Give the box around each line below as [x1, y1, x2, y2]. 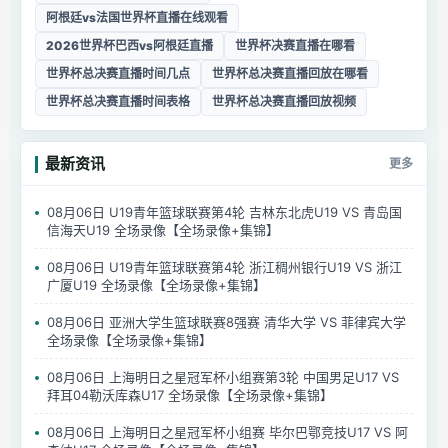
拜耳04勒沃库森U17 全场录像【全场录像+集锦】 [47, 387, 333, 403]
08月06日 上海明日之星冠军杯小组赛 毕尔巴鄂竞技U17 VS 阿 [47, 424, 408, 440]
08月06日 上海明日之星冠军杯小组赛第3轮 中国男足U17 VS [47, 369, 399, 385]
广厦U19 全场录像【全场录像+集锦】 [47, 277, 266, 293]
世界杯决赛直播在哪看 [235, 38, 355, 53]
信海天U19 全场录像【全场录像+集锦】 [47, 222, 279, 238]
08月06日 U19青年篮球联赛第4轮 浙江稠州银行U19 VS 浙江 [47, 259, 402, 275]
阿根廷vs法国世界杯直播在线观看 [46, 10, 228, 25]
